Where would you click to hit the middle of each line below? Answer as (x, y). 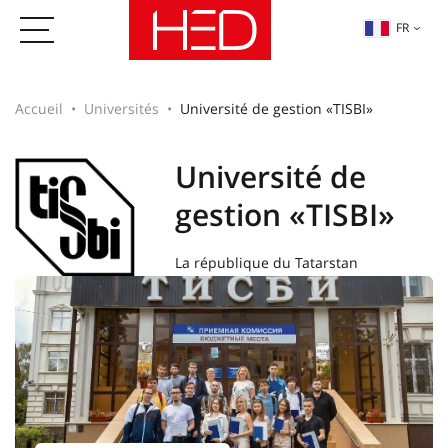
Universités (121, 108)
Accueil (39, 108)
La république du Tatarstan (266, 262)
